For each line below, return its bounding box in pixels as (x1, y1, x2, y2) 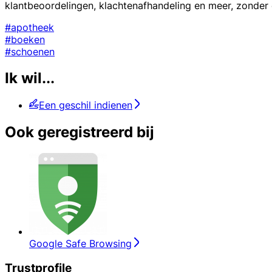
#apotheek (5, 21, 54, 33)
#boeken (5, 33, 45, 46)
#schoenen (5, 45, 55, 58)
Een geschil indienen (39, 99, 132, 112)
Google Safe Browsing (29, 237, 132, 250)
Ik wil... (5, 69, 55, 87)
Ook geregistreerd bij (5, 123, 154, 141)
